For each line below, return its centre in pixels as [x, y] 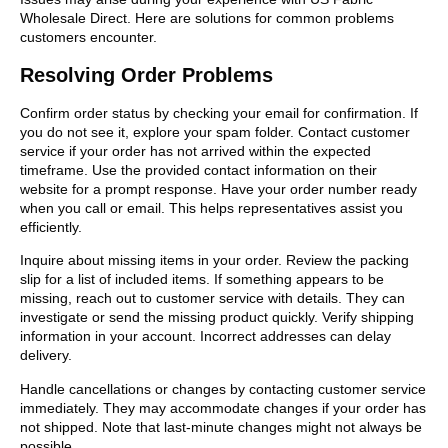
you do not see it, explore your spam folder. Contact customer [215, 131]
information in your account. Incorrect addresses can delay [205, 336]
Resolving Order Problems [146, 74]
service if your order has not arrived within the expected [195, 150]
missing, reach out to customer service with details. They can [212, 298]
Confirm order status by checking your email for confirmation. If [219, 112]
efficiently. [51, 226]
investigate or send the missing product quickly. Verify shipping [217, 317]
